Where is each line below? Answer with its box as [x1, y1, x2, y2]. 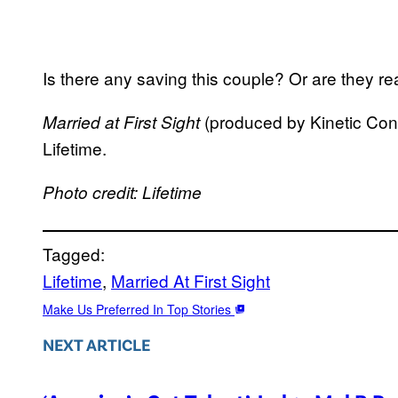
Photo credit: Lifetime [43, 179, 202, 203]
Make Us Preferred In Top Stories [43, 299, 235, 318]
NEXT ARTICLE [43, 333, 150, 354]
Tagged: [43, 241, 105, 266]
